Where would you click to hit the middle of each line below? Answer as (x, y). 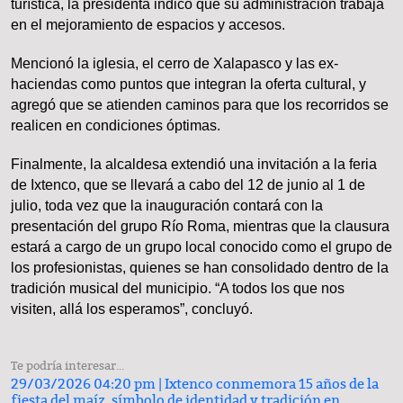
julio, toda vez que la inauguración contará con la (167, 206)
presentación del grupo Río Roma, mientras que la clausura (200, 227)
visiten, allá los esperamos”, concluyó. (132, 309)
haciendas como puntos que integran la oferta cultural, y (188, 85)
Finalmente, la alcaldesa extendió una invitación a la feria (194, 165)
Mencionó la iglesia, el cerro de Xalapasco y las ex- (175, 64)
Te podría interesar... (67, 367)
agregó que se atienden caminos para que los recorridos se (200, 105)
